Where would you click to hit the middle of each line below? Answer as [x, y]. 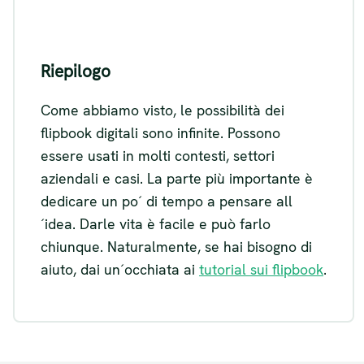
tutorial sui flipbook [261, 269]
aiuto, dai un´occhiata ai [120, 269]
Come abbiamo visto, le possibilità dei [162, 110]
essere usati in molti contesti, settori [158, 155]
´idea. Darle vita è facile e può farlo [156, 223]
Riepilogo [76, 71]
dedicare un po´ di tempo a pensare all [167, 201]
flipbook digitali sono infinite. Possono [160, 132]
